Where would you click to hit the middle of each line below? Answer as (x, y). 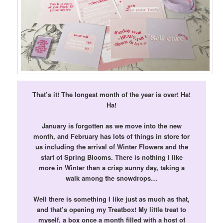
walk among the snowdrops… (111, 178)
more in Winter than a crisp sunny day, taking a (111, 167)
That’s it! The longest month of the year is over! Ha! (111, 94)
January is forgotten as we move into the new (111, 125)
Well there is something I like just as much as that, (111, 199)
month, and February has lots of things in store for (111, 136)
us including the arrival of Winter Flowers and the (111, 146)
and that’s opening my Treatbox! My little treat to (111, 209)
